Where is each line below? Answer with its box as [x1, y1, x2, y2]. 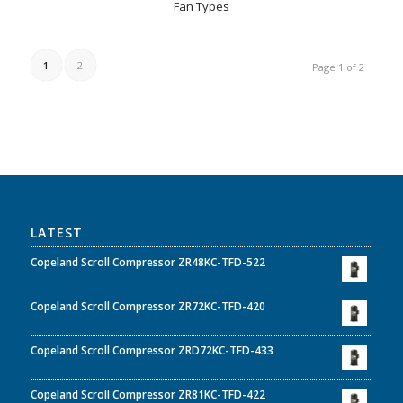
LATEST [30, 223, 83, 241]
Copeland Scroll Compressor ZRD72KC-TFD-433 [30, 342, 273, 358]
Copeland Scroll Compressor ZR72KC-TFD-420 [30, 298, 265, 314]
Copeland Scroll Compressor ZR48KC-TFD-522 [30, 254, 265, 270]
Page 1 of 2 [312, 59, 365, 74]
